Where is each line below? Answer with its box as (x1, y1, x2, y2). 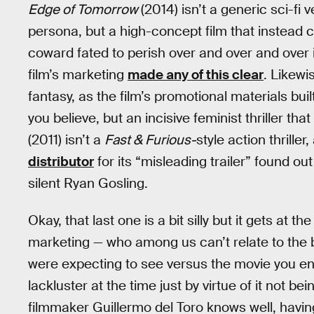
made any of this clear (128, 66, 264, 83)
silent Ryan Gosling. (28, 175, 148, 192)
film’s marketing (28, 66, 128, 83)
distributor (28, 153, 94, 170)
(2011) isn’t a (28, 131, 104, 149)
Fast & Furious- (104, 131, 196, 149)
